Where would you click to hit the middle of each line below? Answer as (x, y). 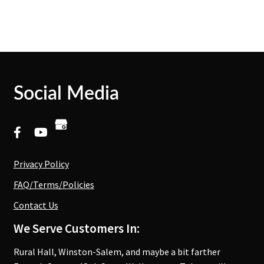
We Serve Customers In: (76, 228)
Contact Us (36, 205)
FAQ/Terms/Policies (54, 184)
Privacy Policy (41, 164)
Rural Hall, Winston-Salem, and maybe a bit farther (117, 251)
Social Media (66, 93)
